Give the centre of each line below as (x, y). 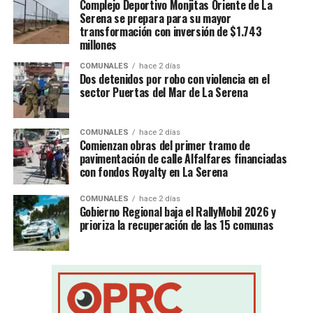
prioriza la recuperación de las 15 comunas (176, 225)
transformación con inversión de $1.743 (170, 32)
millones (98, 45)
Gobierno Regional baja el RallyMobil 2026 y (177, 212)
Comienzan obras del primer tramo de (165, 146)
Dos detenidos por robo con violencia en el (174, 79)
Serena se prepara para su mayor (155, 19)
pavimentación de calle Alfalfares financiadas (183, 159)
